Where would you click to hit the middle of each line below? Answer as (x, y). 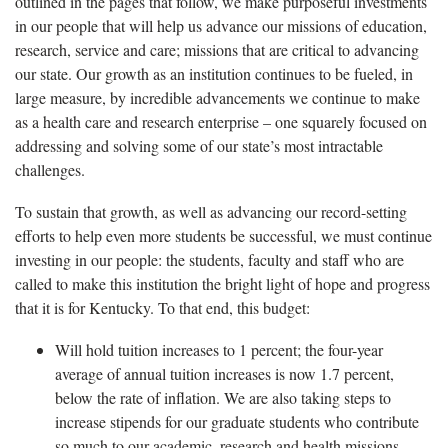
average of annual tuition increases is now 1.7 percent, (224, 374)
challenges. (50, 170)
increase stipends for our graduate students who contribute (237, 422)
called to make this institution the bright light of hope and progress (222, 284)
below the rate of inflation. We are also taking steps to (223, 398)
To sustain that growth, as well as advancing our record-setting (211, 212)
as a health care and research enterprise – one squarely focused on (221, 122)
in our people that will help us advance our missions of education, (221, 26)
